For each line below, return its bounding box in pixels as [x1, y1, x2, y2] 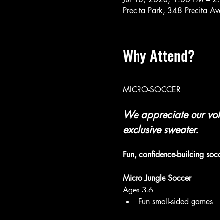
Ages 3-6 [123, 185, 154, 195]
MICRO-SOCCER [123, 84, 184, 95]
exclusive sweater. [123, 123, 199, 136]
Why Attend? [123, 44, 195, 66]
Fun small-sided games [138, 196, 213, 207]
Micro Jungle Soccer [123, 173, 192, 183]
